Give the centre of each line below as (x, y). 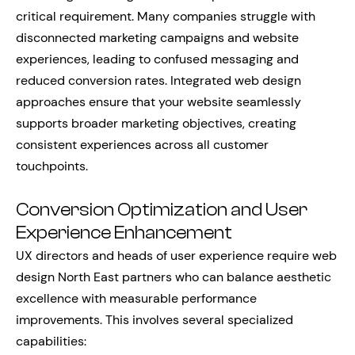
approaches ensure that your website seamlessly (158, 101)
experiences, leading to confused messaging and (157, 59)
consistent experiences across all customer (142, 144)
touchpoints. (52, 166)
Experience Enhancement (124, 233)
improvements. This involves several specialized (155, 319)
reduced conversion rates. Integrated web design (158, 80)
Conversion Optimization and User (162, 210)
